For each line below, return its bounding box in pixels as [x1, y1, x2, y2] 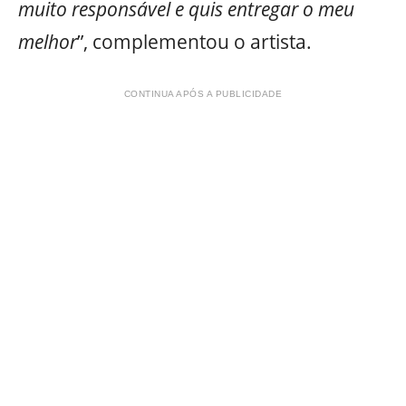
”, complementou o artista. [77, 29, 312, 55]
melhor [18, 29, 77, 55]
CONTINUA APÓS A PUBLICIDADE [123, 88, 283, 99]
